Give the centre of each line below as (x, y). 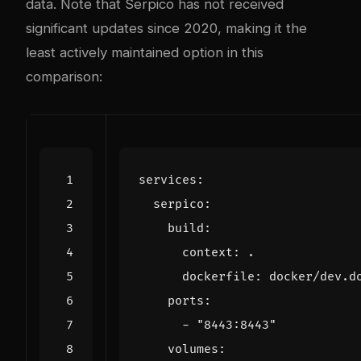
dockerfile (218, 277)
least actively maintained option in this (145, 53)
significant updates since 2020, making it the (166, 29)
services (168, 180)
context (207, 253)
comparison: (64, 77)
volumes (193, 350)
